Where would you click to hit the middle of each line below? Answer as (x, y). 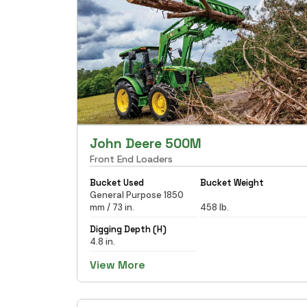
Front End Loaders (131, 159)
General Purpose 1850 (137, 195)
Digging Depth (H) (128, 229)
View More (118, 265)
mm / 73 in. (112, 207)
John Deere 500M (146, 143)
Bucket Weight (232, 182)
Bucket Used (117, 182)
